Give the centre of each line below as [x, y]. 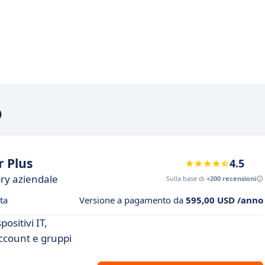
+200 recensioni [231, 178]
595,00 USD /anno [224, 200]
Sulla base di [186, 178]
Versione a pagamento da [132, 200]
